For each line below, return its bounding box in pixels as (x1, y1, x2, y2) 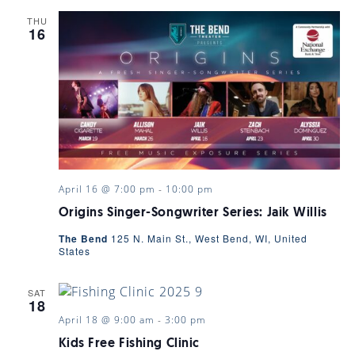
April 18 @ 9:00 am (58, 312, 155, 326)
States (58, 243, 90, 258)
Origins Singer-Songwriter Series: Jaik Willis (58, 206, 327, 219)
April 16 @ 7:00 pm (58, 181, 155, 196)
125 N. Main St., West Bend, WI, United (110, 231, 307, 245)
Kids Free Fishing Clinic (58, 337, 200, 350)
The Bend (58, 231, 111, 246)
